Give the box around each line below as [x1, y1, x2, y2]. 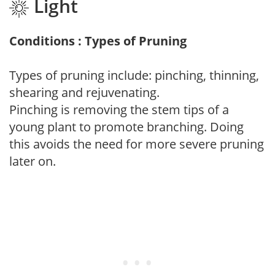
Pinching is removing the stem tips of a [9, 101, 229, 118]
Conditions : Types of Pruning [9, 32, 187, 49]
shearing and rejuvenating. [9, 83, 160, 101]
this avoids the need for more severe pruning [9, 135, 264, 152]
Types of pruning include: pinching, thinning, [9, 66, 259, 83]
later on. [9, 152, 56, 169]
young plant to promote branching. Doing [9, 118, 244, 135]
